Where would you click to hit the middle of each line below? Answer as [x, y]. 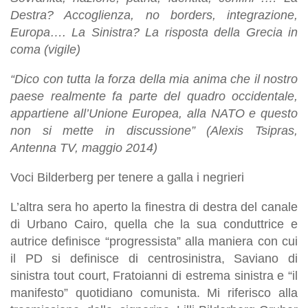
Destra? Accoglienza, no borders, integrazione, [154, 15]
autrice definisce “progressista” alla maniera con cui [154, 241]
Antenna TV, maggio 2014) [84, 147]
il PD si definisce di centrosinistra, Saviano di [154, 258]
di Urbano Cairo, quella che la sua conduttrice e [154, 224]
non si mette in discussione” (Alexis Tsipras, [154, 130]
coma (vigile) [45, 49]
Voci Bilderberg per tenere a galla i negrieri [127, 177]
